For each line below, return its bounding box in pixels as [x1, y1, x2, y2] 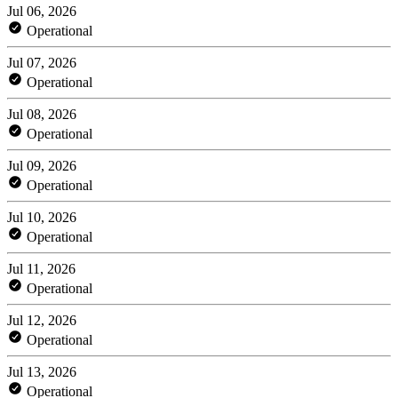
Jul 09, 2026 [7, 157, 76, 173]
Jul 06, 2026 [7, 3, 76, 19]
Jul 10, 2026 [7, 209, 76, 225]
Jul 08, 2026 [7, 106, 76, 122]
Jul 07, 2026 [7, 54, 76, 70]
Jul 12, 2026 [7, 312, 76, 328]
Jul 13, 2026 [7, 363, 76, 379]
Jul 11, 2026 [7, 260, 76, 276]
